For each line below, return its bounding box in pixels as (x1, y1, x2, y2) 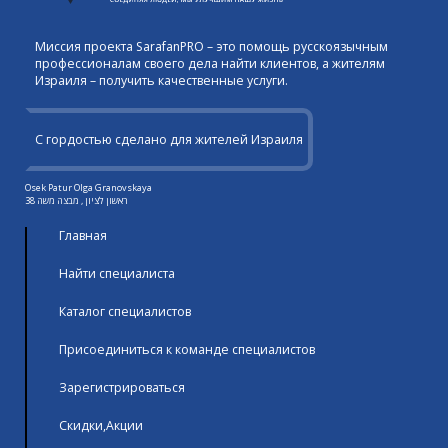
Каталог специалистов (59, 302, 191, 320)
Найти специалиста (59, 264, 175, 282)
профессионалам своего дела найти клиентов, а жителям (35, 54, 385, 72)
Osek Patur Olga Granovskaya (25, 180, 152, 194)
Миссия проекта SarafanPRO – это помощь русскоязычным (35, 37, 388, 55)
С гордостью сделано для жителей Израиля (35, 130, 303, 148)
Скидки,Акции (59, 416, 143, 434)
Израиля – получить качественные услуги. (35, 71, 288, 89)
